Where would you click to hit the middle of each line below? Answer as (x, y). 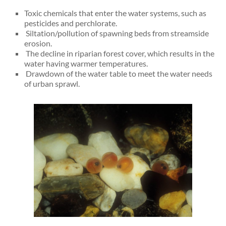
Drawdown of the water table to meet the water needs (119, 73)
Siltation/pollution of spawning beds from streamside (118, 33)
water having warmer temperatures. (86, 63)
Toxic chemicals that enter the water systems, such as (116, 13)
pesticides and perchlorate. (71, 23)
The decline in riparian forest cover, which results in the (120, 53)
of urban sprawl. (52, 83)
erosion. (38, 43)
